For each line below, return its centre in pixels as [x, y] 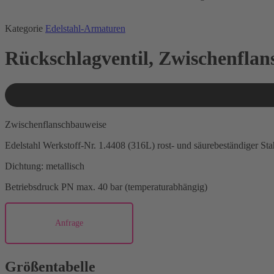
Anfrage [69, 223]
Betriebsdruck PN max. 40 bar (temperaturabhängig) [106, 187]
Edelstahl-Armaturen [85, 28]
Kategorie [24, 28]
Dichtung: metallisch [45, 166]
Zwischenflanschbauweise [56, 124]
